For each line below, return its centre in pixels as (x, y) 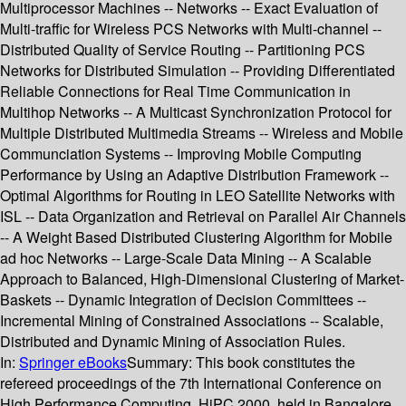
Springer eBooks (73, 362)
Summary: (161, 362)
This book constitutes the (275, 362)
